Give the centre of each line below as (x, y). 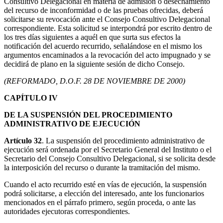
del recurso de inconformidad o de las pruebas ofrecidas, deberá (104, 10)
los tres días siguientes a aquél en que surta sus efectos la (92, 37)
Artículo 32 (23, 141)
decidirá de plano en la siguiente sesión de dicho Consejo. (94, 64)
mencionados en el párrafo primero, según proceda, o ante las (100, 203)
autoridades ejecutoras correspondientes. (67, 212)
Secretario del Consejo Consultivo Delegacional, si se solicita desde (110, 159)
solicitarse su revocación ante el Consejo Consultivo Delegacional (107, 19)
